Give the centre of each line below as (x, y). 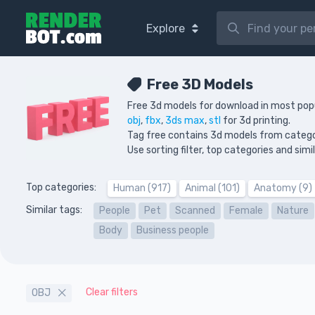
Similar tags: (54, 210)
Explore (167, 28)
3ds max (185, 121)
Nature (293, 211)
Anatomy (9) (283, 188)
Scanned (195, 211)
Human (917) (142, 188)
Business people (173, 230)
